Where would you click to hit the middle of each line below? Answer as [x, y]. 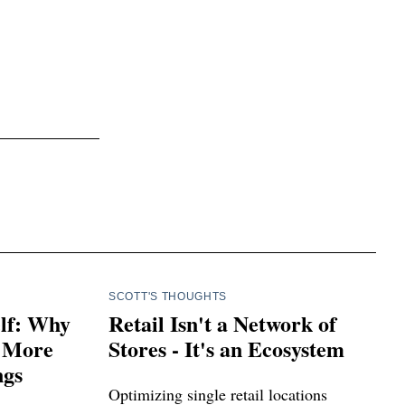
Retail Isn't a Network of [222, 323]
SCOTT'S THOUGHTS [168, 296]
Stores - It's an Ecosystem [226, 348]
